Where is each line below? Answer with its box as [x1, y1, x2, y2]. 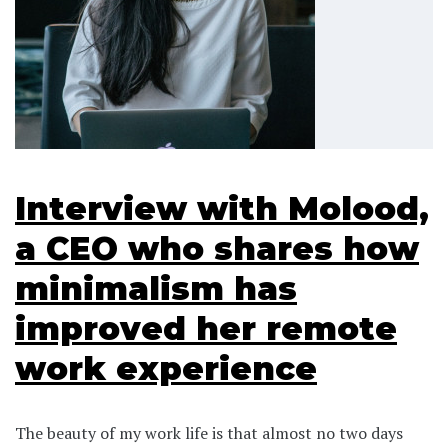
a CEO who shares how [15, 228, 419, 268]
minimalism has [15, 268, 297, 308]
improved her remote [15, 308, 397, 348]
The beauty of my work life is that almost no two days [15, 421, 403, 444]
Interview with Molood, [15, 188, 429, 228]
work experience [15, 348, 317, 388]
